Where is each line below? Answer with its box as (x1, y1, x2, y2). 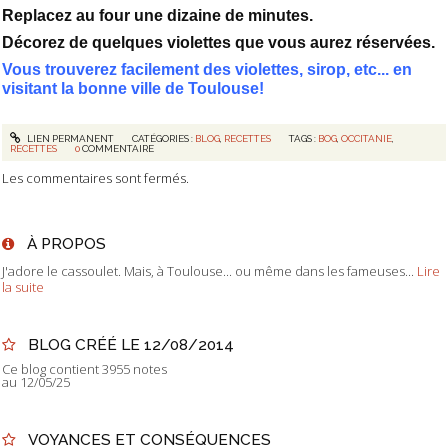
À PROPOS (26, 234, 106, 254)
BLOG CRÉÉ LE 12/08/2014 (27, 335, 234, 355)
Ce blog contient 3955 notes (2, 360, 167, 379)
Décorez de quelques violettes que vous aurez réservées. (2, 33, 435, 51)
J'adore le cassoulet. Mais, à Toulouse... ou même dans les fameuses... (2, 261, 414, 280)
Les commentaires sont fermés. (2, 168, 189, 187)
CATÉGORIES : (131, 133, 195, 145)
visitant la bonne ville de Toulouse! (2, 79, 264, 97)
